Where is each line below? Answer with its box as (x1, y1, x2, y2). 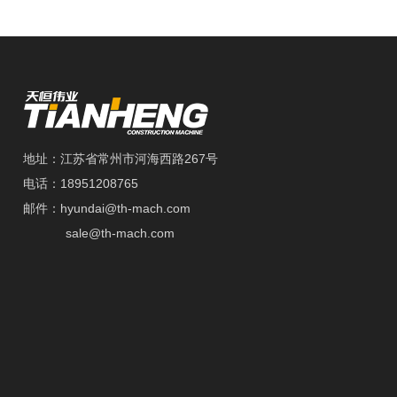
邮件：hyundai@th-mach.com (23, 201, 191, 216)
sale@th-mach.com (66, 226, 175, 241)
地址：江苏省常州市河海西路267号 (23, 152, 219, 167)
